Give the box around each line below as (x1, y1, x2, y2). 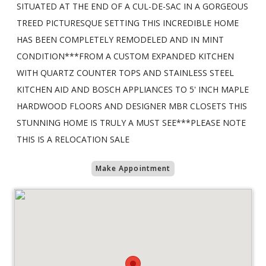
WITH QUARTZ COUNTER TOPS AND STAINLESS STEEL (17, 66, 234, 78)
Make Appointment (95, 163, 171, 173)
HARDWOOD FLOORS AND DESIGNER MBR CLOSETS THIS (17, 100, 247, 112)
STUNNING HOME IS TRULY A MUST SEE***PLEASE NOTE (17, 116, 246, 128)
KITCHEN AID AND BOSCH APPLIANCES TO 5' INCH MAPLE (17, 83, 249, 95)
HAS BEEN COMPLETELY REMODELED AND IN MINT (17, 33, 224, 45)
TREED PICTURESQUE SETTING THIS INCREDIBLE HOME (17, 17, 239, 28)
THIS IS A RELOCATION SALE (17, 133, 129, 145)
